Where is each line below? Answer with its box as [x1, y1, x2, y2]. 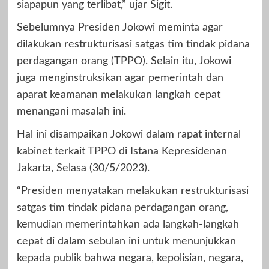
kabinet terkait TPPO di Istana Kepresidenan [16, 145, 227, 157]
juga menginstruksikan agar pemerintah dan [16, 72, 223, 83]
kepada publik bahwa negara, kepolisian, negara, [16, 252, 243, 264]
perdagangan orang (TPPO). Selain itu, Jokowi [16, 55, 231, 67]
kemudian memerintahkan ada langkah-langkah [16, 219, 239, 230]
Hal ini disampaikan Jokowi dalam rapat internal [16, 128, 241, 140]
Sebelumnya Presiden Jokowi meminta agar [16, 22, 223, 33]
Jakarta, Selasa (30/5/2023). [16, 162, 150, 174]
